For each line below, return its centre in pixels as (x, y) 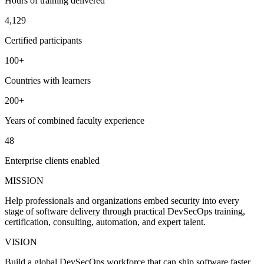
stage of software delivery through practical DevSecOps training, (125, 211)
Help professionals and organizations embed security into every (122, 200)
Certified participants (43, 40)
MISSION (24, 180)
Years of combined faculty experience (75, 120)
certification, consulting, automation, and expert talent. (105, 222)
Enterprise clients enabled (52, 160)
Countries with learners (48, 80)
